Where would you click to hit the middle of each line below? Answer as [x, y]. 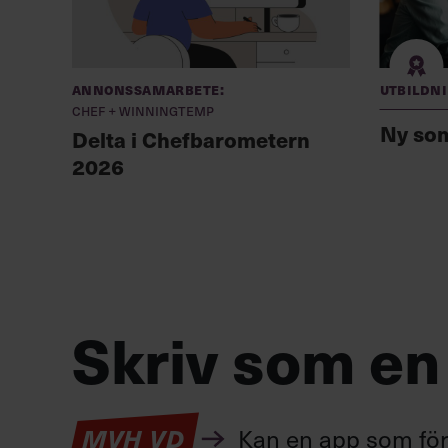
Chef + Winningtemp [143, 110]
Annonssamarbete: [148, 89]
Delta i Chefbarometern [191, 139]
